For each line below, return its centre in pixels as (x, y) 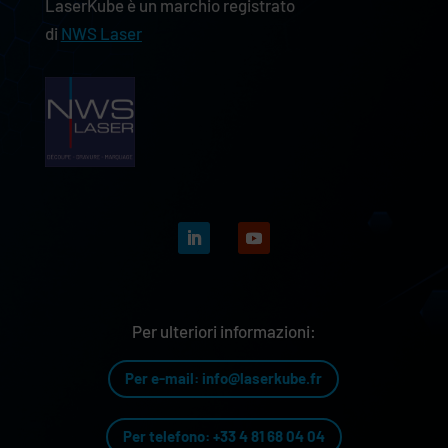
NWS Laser (101, 32)
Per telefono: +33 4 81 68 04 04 (223, 436)
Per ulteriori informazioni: (223, 330)
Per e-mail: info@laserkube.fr (224, 378)
